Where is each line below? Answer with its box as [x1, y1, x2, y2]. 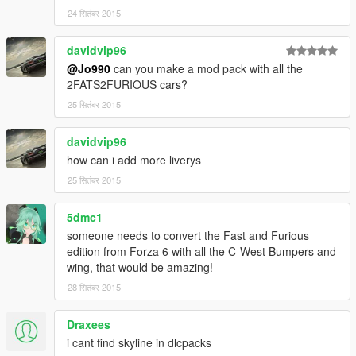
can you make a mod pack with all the [110, 60, 303, 76]
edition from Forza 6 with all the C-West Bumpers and [67, 242, 336, 259]
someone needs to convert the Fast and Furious [67, 226, 309, 243]
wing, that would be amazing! [67, 258, 213, 275]
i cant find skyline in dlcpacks [67, 334, 211, 350]
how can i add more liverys [67, 151, 201, 168]
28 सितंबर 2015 [68, 280, 121, 293]
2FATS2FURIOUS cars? [67, 75, 188, 92]
